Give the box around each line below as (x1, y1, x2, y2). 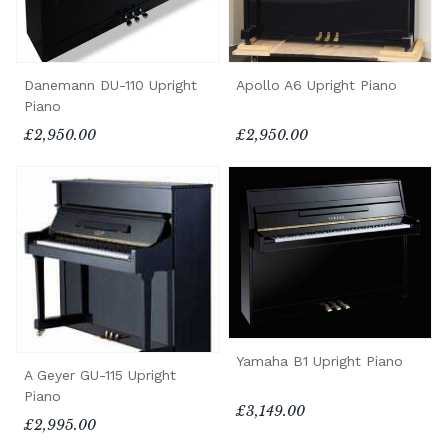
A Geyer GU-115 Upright (24, 367, 176, 383)
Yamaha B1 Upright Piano (236, 352, 403, 369)
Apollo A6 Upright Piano (236, 77, 397, 94)
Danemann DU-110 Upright (24, 77, 197, 94)
